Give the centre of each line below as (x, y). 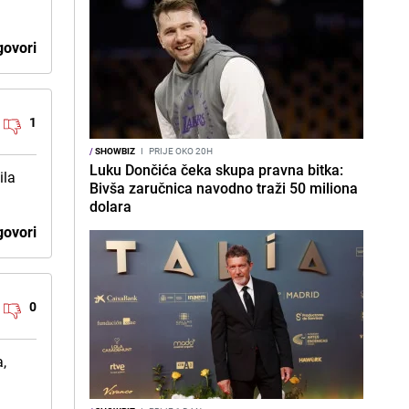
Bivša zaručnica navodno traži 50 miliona (224, 188)
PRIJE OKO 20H (180, 151)
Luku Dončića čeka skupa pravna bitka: (216, 170)
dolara (110, 206)
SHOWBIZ (114, 151)
